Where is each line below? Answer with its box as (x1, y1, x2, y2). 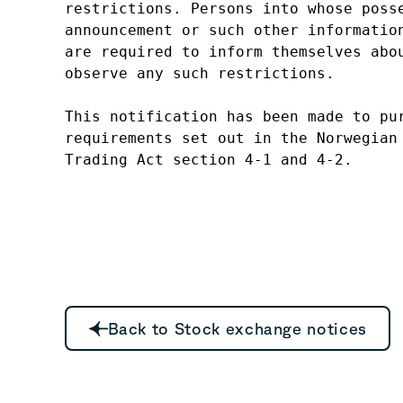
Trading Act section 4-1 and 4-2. (65, 151, 353, 168)
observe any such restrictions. (65, 65, 335, 82)
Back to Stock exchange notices (107, 319, 367, 338)
